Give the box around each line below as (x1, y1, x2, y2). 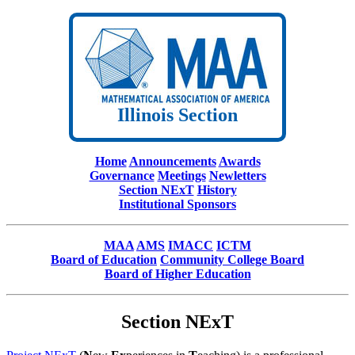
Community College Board (160, 253, 304, 266)
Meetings (157, 169, 206, 182)
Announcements (128, 155, 216, 168)
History (197, 183, 237, 197)
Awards (218, 155, 261, 168)
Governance (89, 169, 155, 182)
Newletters (208, 169, 266, 182)
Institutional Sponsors (119, 197, 236, 211)
